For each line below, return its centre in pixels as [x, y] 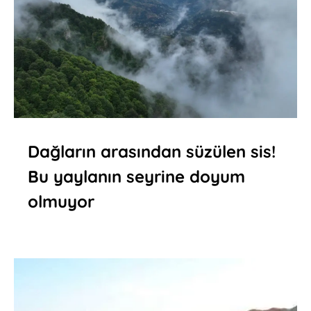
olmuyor [61, 201]
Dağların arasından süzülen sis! [152, 151]
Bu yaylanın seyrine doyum [136, 176]
